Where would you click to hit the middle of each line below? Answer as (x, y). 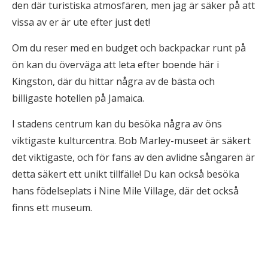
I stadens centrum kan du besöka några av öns (117, 124)
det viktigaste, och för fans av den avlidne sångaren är (133, 157)
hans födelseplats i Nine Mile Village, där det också (125, 191)
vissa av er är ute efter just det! (81, 22)
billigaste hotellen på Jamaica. (78, 98)
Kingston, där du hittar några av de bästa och (113, 81)
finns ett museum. (52, 208)
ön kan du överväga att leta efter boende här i (115, 65)
